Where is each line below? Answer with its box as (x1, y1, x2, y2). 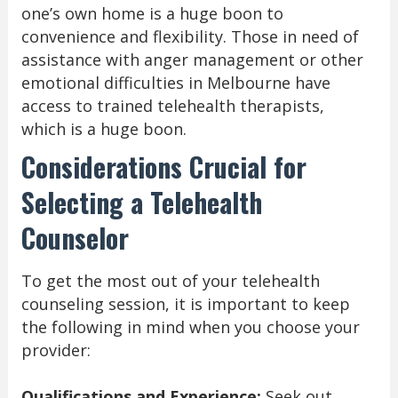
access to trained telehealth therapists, (20, 95, 324, 117)
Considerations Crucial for (20, 147, 306, 187)
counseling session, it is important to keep (20, 293, 350, 315)
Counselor (20, 218, 129, 259)
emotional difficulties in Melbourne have (20, 72, 330, 94)
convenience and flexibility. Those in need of (20, 26, 359, 48)
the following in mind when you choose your (20, 316, 360, 338)
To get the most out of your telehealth (20, 270, 320, 292)
